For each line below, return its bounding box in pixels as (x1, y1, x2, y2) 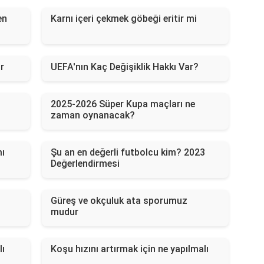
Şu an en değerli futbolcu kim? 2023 (50, 147, 205, 159)
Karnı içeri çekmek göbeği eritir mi (50, 13, 197, 25)
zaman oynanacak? (50, 110, 135, 121)
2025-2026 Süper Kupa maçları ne (50, 98, 195, 110)
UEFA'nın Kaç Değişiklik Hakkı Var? (50, 61, 199, 73)
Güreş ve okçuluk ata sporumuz (50, 195, 187, 207)
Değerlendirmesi (50, 158, 120, 170)
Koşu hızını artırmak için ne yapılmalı (50, 243, 209, 255)
